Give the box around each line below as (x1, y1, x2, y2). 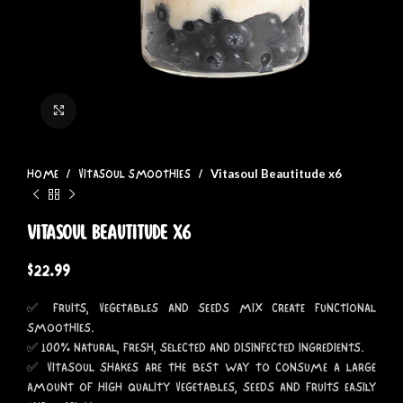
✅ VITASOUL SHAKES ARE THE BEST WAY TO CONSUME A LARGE (27, 359, 376, 375)
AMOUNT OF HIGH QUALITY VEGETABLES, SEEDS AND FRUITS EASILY (27, 379, 376, 395)
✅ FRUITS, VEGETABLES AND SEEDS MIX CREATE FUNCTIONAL (27, 300, 376, 316)
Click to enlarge (76, 103, 162, 117)
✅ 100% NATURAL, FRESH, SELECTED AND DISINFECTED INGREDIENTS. (27, 339, 364, 355)
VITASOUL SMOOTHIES (78, 166, 193, 182)
